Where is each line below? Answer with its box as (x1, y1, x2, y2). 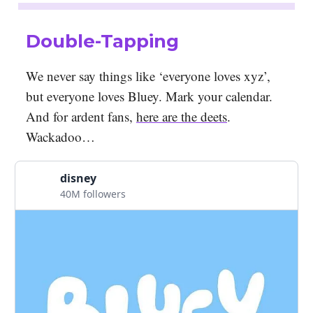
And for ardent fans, (26, 108, 136, 126)
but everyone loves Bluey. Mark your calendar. (26, 87, 272, 105)
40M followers (60, 187, 126, 201)
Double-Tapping (26, 30, 179, 53)
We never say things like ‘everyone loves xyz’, (26, 67, 270, 85)
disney (60, 170, 96, 187)
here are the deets (136, 108, 227, 126)
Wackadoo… (26, 128, 95, 146)
